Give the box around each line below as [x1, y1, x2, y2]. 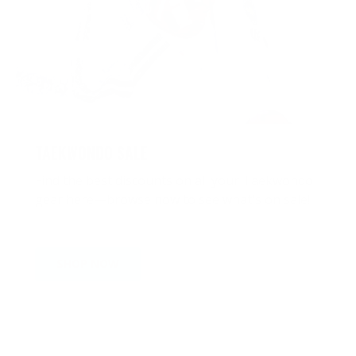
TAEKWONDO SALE [35, 141, 148, 165]
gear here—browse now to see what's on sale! [35, 190, 310, 208]
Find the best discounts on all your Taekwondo [35, 171, 313, 189]
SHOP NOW [56, 255, 119, 271]
